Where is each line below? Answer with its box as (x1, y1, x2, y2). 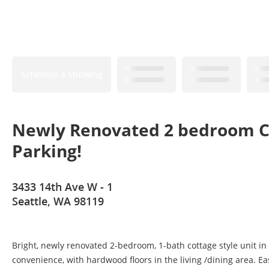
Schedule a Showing (20, 68, 103, 80)
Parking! (12, 139, 82, 162)
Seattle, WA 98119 (12, 194, 104, 208)
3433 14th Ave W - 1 (12, 180, 113, 194)
